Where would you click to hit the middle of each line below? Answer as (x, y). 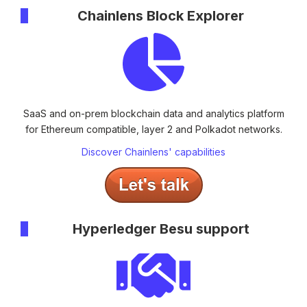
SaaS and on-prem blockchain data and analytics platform (153, 113)
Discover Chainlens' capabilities (153, 152)
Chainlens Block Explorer (161, 15)
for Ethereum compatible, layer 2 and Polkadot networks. (153, 129)
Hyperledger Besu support (161, 229)
